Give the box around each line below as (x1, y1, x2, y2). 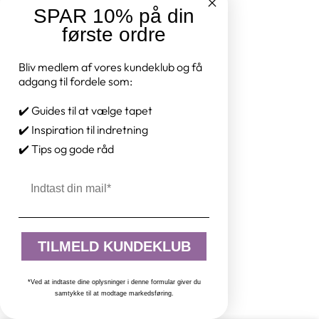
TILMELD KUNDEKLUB (37, 239, 191, 254)
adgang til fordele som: (19, 74, 132, 89)
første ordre (62, 23, 166, 46)
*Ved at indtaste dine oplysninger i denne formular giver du (27, 278, 201, 286)
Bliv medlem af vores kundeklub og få (19, 60, 202, 75)
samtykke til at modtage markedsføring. (54, 290, 174, 297)
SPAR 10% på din (33, 5, 194, 28)
